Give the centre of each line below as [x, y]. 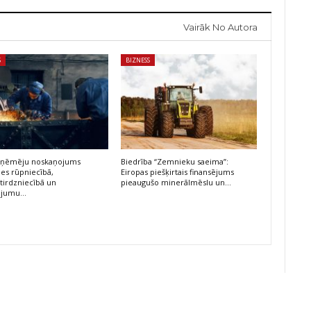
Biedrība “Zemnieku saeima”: [174, 162]
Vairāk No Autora [221, 27]
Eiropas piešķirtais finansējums [177, 172]
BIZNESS [137, 60]
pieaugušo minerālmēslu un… [176, 183]
